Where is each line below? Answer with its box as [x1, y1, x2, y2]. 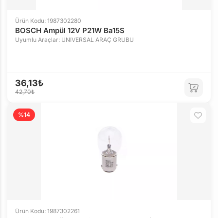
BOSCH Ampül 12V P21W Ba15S [15, 26, 125, 35]
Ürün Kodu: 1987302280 [15, 17, 81, 24]
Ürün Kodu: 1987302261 [15, 207, 80, 215]
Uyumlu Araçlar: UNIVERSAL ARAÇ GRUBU [15, 36, 134, 43]
